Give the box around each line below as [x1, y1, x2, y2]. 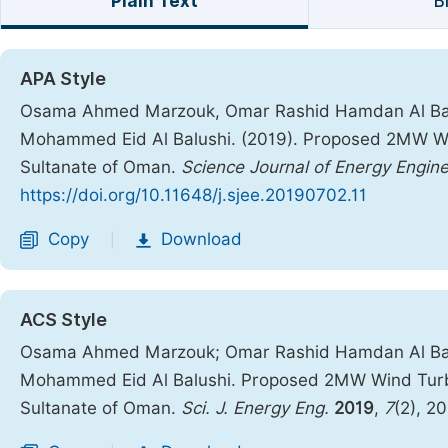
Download [161, 229, 242, 249]
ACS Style [20, 309, 107, 330]
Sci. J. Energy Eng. [181, 398, 329, 418]
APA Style [20, 68, 106, 89]
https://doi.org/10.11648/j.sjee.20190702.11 [20, 185, 367, 205]
